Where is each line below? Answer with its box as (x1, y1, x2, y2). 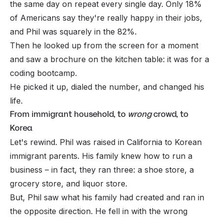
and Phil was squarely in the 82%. (10, 26, 137, 37)
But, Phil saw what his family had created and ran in (10, 192, 204, 202)
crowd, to (151, 108, 188, 120)
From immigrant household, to (10, 108, 128, 120)
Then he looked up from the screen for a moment (10, 40, 198, 50)
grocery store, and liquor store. (10, 178, 127, 188)
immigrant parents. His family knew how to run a (10, 150, 192, 161)
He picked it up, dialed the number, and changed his (10, 81, 204, 92)
